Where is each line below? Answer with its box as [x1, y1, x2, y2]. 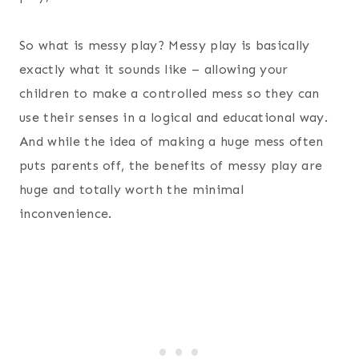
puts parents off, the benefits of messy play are [19, 157, 323, 173]
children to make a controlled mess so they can [19, 85, 320, 101]
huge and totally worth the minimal [19, 181, 244, 197]
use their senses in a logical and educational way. [19, 109, 329, 125]
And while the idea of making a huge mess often [19, 133, 324, 149]
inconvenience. [19, 205, 112, 221]
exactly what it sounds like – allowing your [19, 61, 288, 77]
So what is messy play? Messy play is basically [19, 37, 310, 53]
